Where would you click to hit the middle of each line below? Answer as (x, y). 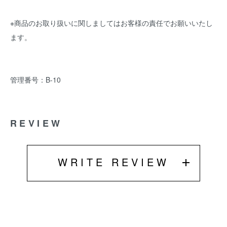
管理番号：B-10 (35, 80)
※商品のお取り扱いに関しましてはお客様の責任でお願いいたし (111, 23)
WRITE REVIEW (113, 162)
